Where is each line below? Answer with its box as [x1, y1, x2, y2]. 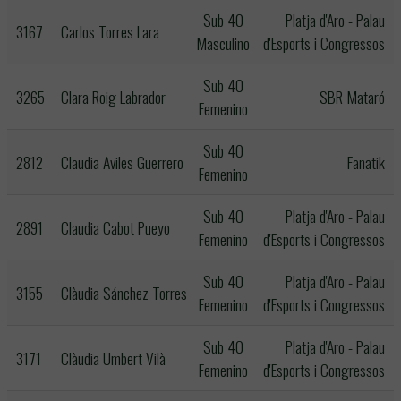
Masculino [196, 31, 250, 55]
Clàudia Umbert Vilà [61, 346, 166, 370]
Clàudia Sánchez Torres [61, 281, 187, 304]
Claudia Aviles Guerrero [61, 150, 183, 174]
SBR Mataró [320, 85, 385, 108]
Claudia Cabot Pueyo [61, 216, 170, 239]
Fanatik [347, 150, 385, 174]
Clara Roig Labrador [61, 85, 166, 108]
